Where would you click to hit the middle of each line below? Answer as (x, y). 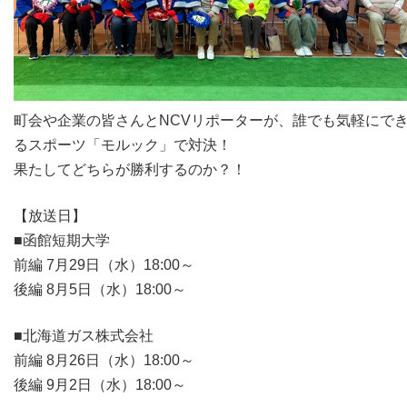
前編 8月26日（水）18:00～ (104, 360)
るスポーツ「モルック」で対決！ (123, 144)
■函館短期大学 (62, 240)
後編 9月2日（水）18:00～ (100, 384)
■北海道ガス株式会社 (84, 335)
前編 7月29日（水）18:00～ (104, 264)
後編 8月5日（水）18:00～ (100, 289)
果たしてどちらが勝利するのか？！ (130, 169)
